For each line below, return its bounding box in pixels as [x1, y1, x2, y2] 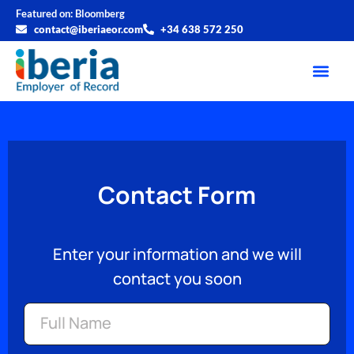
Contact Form [98, 178, 256, 211]
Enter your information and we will [52, 243, 302, 265]
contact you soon [112, 267, 242, 289]
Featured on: [16, 7, 75, 20]
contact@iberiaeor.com [33, 23, 143, 36]
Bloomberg [75, 7, 125, 20]
